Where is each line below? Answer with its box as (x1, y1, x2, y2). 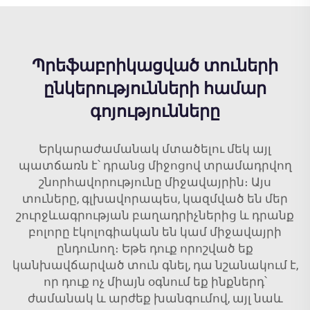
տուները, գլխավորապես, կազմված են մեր (22, 192, 288, 206)
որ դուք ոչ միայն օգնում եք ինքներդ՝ (43, 275, 267, 289)
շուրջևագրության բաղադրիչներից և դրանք (16, 208, 294, 222)
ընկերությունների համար (44, 79, 266, 98)
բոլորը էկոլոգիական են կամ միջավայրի (28, 225, 282, 239)
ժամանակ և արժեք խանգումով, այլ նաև (27, 291, 283, 305)
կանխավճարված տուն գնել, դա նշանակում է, (12, 258, 298, 272)
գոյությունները (90, 102, 220, 121)
